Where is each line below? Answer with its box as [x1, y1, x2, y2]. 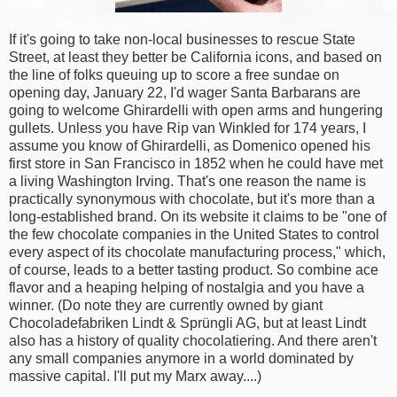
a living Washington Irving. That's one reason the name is [9, 174, 366, 189]
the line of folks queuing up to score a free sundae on [9, 67, 339, 82]
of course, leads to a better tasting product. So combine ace [9, 262, 378, 277]
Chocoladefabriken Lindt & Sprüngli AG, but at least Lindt [9, 315, 366, 331]
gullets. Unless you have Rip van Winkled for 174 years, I [9, 121, 366, 136]
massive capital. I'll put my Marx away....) [9, 369, 261, 384]
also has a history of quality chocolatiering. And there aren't [9, 333, 377, 348]
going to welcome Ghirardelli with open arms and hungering [9, 103, 383, 118]
